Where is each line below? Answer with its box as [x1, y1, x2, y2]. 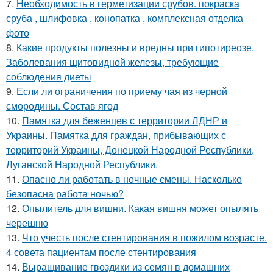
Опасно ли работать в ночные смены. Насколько [22, 172, 242, 186]
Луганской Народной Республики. [6, 157, 158, 172]
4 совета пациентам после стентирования [6, 245, 196, 260]
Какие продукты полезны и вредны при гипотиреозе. [16, 40, 254, 55]
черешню [6, 216, 48, 230]
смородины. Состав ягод [6, 99, 118, 113]
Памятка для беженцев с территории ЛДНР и [22, 113, 227, 128]
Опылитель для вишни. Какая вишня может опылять [22, 201, 258, 216]
